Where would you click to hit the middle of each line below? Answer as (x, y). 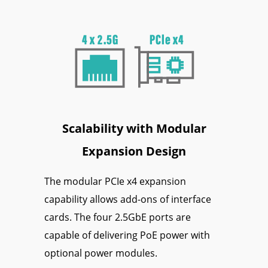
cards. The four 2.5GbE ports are (118, 217)
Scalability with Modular (134, 128)
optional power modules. (101, 253)
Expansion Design (134, 151)
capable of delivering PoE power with (127, 235)
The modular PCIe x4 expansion (115, 181)
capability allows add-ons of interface (128, 199)
